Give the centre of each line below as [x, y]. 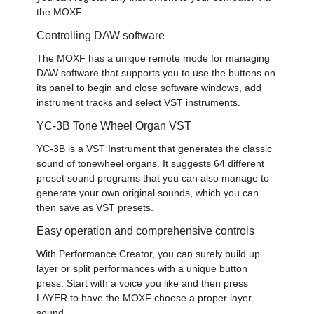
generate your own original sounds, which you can [148, 192]
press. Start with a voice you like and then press [143, 283]
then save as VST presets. [95, 207]
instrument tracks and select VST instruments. [139, 102]
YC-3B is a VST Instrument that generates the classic [155, 148]
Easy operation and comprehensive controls [146, 230]
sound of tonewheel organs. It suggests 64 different [151, 163]
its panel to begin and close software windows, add [149, 87]
